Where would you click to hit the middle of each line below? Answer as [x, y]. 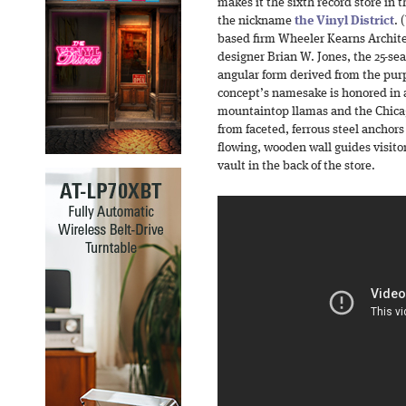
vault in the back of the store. [296, 166]
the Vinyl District [344, 21]
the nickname [256, 21]
